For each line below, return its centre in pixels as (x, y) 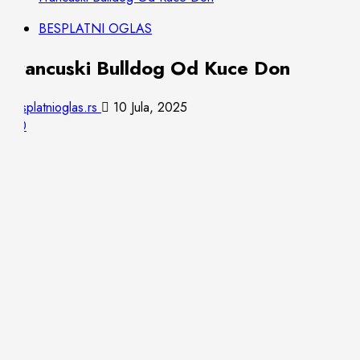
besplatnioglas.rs (54, 107)
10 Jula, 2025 (148, 107)
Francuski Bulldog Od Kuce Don (148, 67)
